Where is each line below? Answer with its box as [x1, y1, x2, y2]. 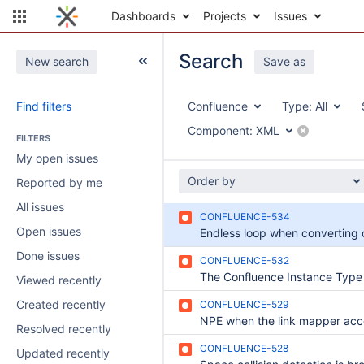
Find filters [16, 99, 71, 113]
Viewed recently [16, 273, 102, 287]
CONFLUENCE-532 [200, 254, 289, 266]
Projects [203, 9, 246, 23]
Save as [262, 54, 305, 68]
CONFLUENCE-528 [200, 342, 288, 354]
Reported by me [16, 175, 102, 189]
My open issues [16, 151, 98, 165]
